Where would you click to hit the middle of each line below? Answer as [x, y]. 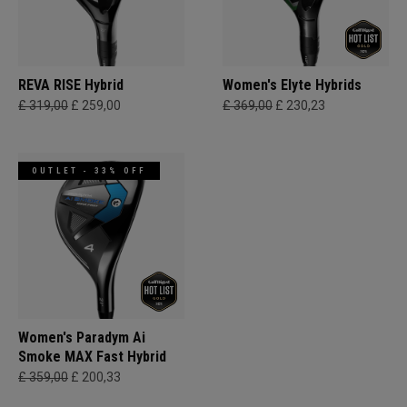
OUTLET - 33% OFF [89, 171]
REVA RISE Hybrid [71, 85]
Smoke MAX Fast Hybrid [92, 357]
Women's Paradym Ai [82, 338]
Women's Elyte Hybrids [292, 85]
